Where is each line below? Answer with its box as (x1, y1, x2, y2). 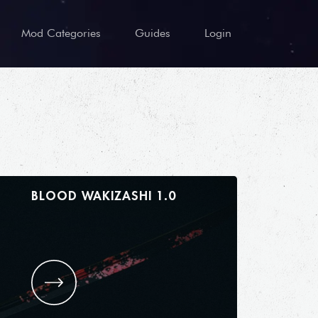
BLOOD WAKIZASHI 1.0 (156, 187, 176, 204)
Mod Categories (21, 26, 101, 40)
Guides (135, 26, 170, 40)
